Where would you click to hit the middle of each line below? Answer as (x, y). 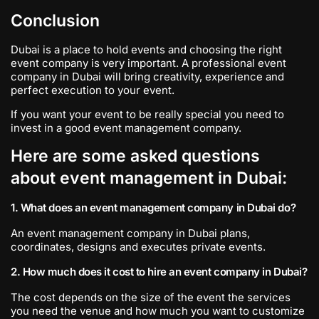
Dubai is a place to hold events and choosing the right (146, 49)
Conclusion (55, 21)
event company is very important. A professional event (148, 63)
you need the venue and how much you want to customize (158, 311)
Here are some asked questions (135, 156)
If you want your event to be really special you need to (147, 114)
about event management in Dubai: (149, 178)
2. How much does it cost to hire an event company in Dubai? (159, 272)
